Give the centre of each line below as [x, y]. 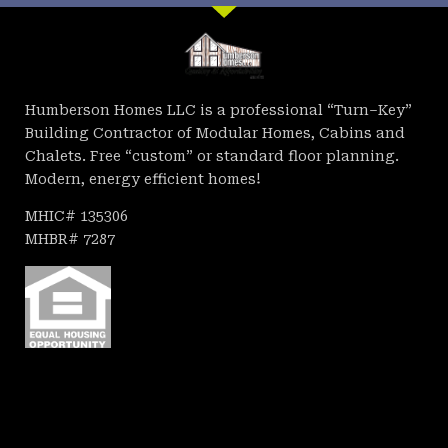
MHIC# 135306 [76, 216]
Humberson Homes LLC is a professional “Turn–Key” [218, 109]
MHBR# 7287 [70, 239]
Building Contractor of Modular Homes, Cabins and [215, 132]
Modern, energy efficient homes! [143, 178]
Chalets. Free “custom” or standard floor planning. [212, 155]
